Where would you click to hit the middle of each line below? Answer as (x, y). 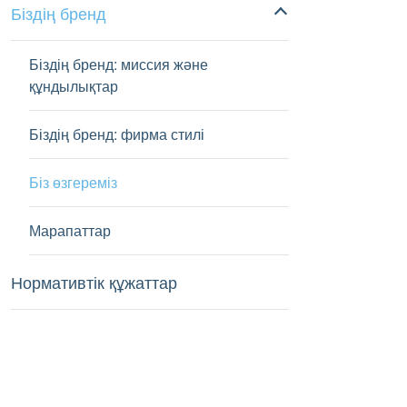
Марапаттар (69, 230)
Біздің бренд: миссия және (118, 64)
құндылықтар (73, 86)
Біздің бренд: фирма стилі (116, 134)
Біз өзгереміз (73, 182)
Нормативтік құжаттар (94, 282)
